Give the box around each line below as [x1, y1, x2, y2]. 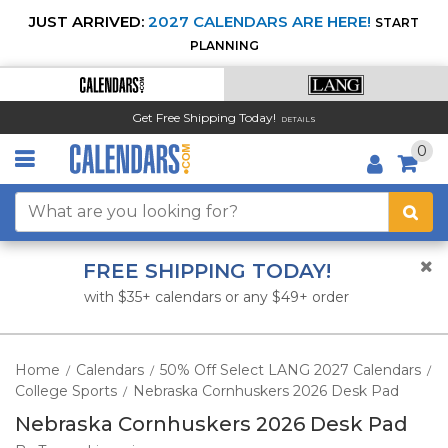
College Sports [15, 382, 117, 400]
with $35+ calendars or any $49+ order [84, 288, 349, 306]
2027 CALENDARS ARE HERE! [148, 12, 371, 31]
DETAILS [281, 114, 316, 124]
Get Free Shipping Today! [132, 109, 276, 125]
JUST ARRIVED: [29, 12, 144, 31]
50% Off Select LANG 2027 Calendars [160, 361, 421, 379]
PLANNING [189, 38, 259, 53]
